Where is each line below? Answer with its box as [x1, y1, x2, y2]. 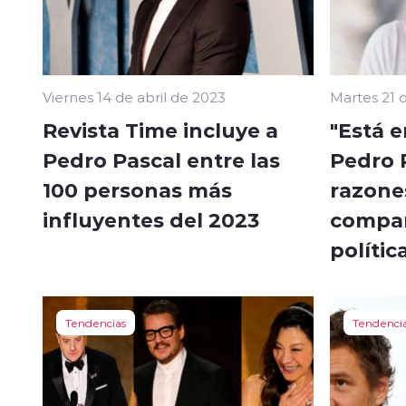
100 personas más [43, 175, 232, 203]
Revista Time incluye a [43, 115, 278, 143]
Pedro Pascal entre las [43, 145, 280, 173]
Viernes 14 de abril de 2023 [43, 87, 226, 106]
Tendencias [65, 314, 126, 330]
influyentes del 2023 [43, 205, 259, 233]
